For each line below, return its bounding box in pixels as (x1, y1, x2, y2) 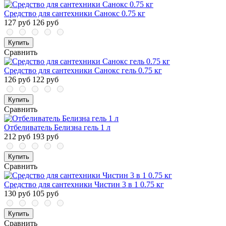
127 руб (4, 18, 30, 27)
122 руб (32, 75, 59, 84)
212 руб (4, 132, 30, 141)
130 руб (4, 189, 30, 198)
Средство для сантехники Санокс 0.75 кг (4, 9, 145, 18)
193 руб (32, 132, 59, 141)
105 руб (32, 189, 59, 198)
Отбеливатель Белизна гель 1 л (4, 123, 110, 132)
